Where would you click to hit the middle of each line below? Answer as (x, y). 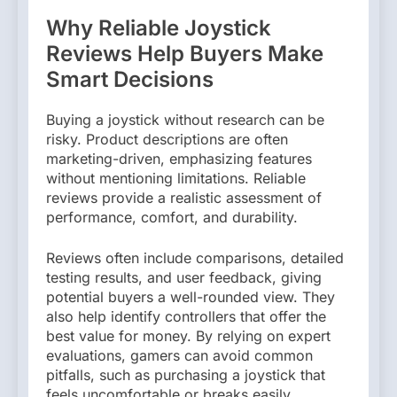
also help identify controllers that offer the (186, 316)
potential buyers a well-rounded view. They (191, 296)
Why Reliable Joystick (159, 27)
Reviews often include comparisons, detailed (195, 257)
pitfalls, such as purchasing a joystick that (186, 374)
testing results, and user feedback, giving (184, 277)
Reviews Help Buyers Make (185, 53)
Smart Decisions (130, 79)
